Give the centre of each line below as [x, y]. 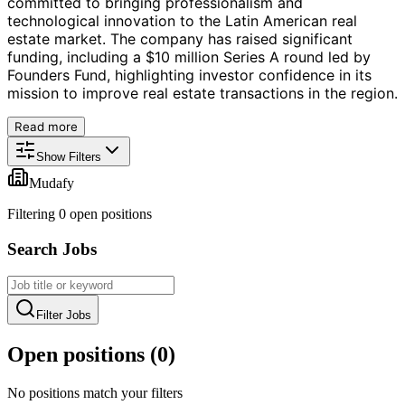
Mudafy [52, 183]
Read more [46, 126]
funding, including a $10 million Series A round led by [189, 57]
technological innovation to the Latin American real [182, 20]
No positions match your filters [95, 393]
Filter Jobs [64, 316]
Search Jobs [52, 249]
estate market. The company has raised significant [180, 38]
